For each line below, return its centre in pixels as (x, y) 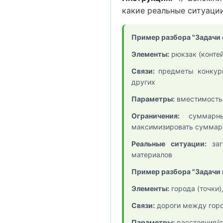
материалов (152, 155)
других (143, 82)
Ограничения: (156, 116)
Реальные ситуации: (169, 144)
